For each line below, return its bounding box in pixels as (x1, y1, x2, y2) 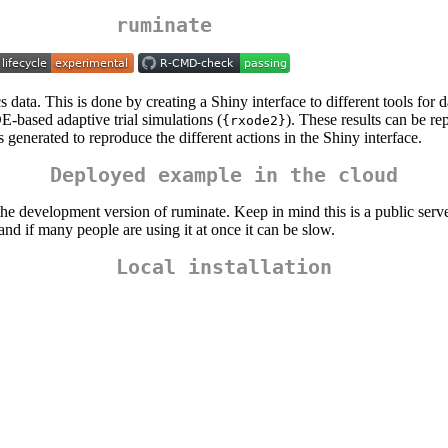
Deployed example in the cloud (50, 163, 398, 188)
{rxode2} (222, 113, 286, 129)
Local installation (116, 255, 332, 280)
